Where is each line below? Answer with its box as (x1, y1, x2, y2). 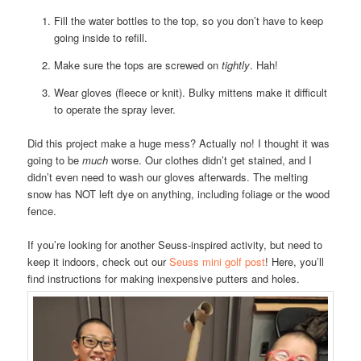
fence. (27, 202, 57, 218)
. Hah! (249, 56, 278, 73)
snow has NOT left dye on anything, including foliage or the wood (27, 185, 330, 201)
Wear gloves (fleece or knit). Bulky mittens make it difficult (53, 84, 327, 100)
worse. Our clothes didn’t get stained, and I (108, 151, 313, 168)
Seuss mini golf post (169, 254, 266, 270)
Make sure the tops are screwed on (53, 56, 222, 73)
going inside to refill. (53, 29, 147, 45)
